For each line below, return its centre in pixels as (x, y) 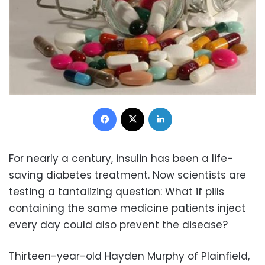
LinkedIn (187, 106)
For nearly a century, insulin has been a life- (121, 158)
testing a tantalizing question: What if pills (117, 191)
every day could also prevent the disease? (118, 224)
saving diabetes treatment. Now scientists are (127, 175)
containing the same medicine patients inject (127, 208)
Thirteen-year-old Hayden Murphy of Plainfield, (129, 256)
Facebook (135, 106)
